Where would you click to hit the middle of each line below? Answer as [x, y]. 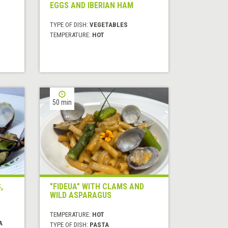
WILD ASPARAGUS [81, 195]
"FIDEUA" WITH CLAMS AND [97, 187]
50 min [62, 103]
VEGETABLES [109, 25]
